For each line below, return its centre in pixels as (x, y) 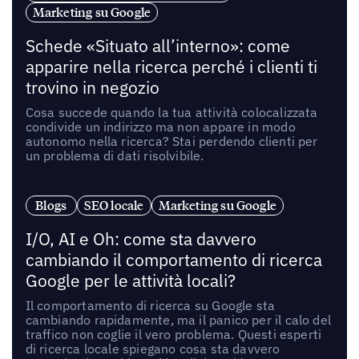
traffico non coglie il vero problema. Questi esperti (173, 334)
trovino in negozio (92, 88)
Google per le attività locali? (130, 280)
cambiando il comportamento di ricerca (173, 260)
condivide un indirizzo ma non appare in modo (160, 127)
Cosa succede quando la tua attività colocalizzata (171, 113)
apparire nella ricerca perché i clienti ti (171, 67)
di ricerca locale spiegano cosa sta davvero (153, 348)
